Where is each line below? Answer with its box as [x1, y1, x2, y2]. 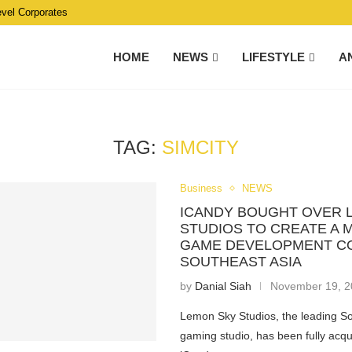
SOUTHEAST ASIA [180, 254, 302, 269]
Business [180, 182, 223, 194]
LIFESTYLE [242, 50, 305, 64]
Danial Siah [195, 280, 252, 292]
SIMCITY [161, 137, 239, 158]
